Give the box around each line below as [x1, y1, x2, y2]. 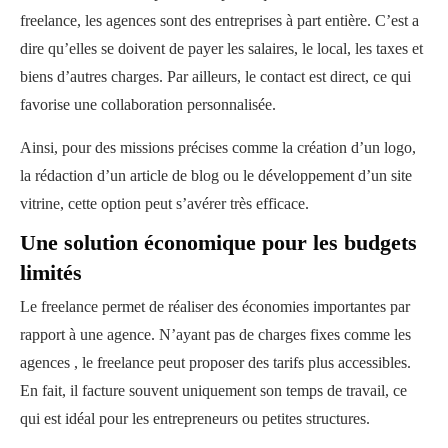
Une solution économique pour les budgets [20, 229, 417, 255]
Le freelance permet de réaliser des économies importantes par [20, 297, 410, 315]
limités [20, 259, 82, 285]
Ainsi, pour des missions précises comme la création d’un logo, [20, 138, 416, 156]
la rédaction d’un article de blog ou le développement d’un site [20, 166, 412, 184]
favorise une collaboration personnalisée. [20, 95, 276, 113]
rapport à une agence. [20, 325, 155, 343]
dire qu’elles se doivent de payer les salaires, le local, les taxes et [20, 39, 423, 57]
